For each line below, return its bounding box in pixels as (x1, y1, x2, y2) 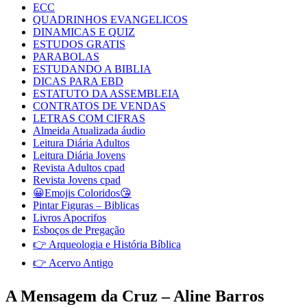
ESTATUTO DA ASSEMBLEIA (33, 88, 180, 99)
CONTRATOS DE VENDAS (33, 100, 166, 112)
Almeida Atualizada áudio (33, 125, 145, 136)
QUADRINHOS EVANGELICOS (33, 14, 188, 25)
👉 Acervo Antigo (33, 257, 113, 269)
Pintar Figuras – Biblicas (33, 199, 139, 211)
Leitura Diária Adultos (33, 137, 130, 149)
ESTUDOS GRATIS (33, 38, 125, 50)
